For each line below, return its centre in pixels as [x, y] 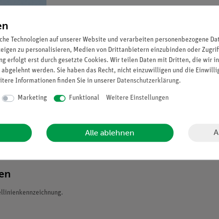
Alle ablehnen [110, 132]
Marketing [32, 98]
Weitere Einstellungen [137, 98]
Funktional [84, 98]
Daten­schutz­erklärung [148, 81]
